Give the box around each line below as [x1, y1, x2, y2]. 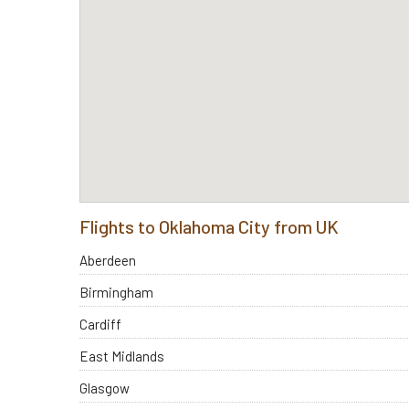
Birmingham [79, 284, 153, 301]
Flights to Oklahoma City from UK [79, 215, 339, 237]
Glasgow [79, 380, 130, 397]
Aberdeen [79, 252, 136, 269]
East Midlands [79, 348, 164, 365]
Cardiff [79, 316, 121, 333]
